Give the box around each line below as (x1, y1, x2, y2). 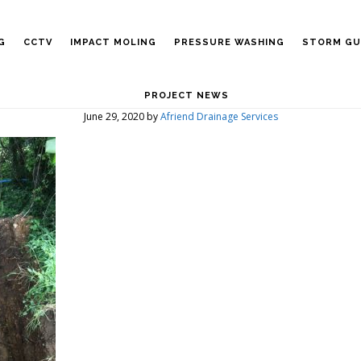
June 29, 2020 (83, 110, 144, 123)
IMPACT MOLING (69, 37, 156, 48)
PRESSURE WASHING (173, 37, 284, 48)
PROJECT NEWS (143, 90, 229, 101)
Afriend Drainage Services (160, 110, 278, 123)
